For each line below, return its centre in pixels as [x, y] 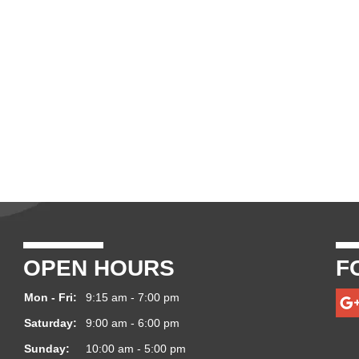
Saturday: [50, 323]
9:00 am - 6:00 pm [133, 323]
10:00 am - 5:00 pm [136, 348]
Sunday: [47, 348]
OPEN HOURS [99, 268]
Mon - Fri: [50, 297]
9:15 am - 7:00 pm [133, 297]
